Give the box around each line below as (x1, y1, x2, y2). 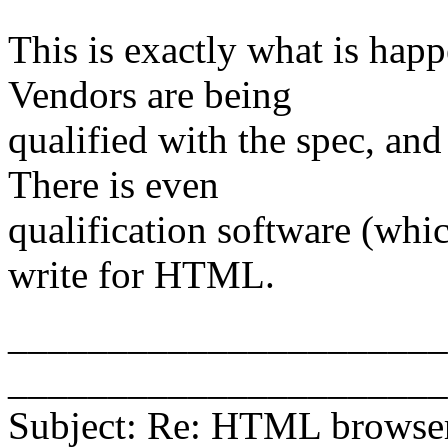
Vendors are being (8, 73, 292, 117)
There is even (8, 163, 219, 207)
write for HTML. (8, 253, 275, 297)
